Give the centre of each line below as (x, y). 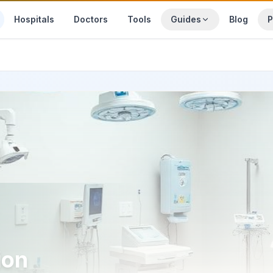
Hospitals (34, 19)
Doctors (91, 19)
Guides (186, 19)
